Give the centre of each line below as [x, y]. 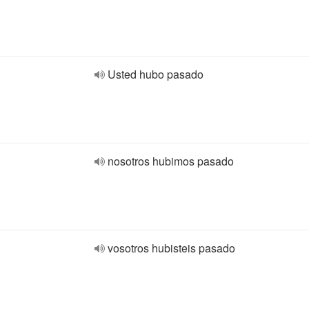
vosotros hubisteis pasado [171, 248]
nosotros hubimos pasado [171, 161]
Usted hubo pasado [156, 74]
